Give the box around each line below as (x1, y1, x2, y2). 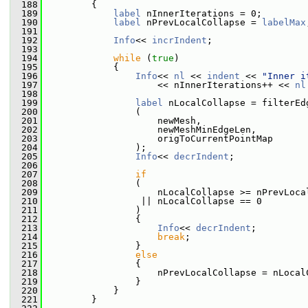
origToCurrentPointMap (42, 133, 273, 144)
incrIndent (152, 35, 207, 45)
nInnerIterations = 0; (141, 8, 262, 19)
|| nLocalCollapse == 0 (42, 196, 262, 206)
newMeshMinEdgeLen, (42, 124, 256, 135)
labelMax (262, 17, 306, 27)
